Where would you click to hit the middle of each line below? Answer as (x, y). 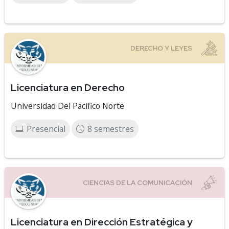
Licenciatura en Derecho (68, 87)
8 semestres (111, 129)
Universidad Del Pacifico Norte (67, 106)
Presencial (46, 129)
